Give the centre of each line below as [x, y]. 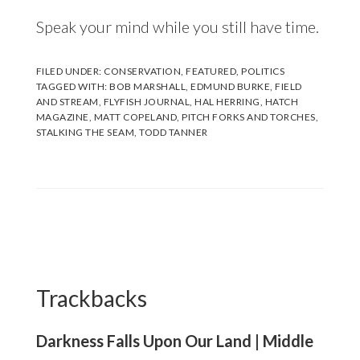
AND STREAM [67, 102]
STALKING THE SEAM [85, 133]
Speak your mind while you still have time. [177, 27]
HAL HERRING [227, 102]
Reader [73, 251]
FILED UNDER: [70, 72]
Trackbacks [91, 299]
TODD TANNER [174, 133]
